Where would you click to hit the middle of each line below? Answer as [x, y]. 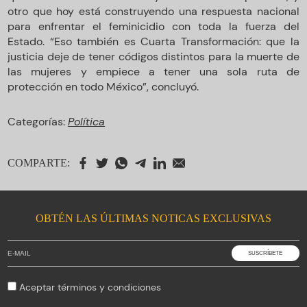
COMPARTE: [39, 162]
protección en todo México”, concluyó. [103, 86]
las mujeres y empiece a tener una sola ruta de [153, 71]
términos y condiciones [110, 287]
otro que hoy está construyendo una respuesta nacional [153, 11]
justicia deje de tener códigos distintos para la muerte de [153, 56]
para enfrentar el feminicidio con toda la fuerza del [153, 26]
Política [87, 121]
